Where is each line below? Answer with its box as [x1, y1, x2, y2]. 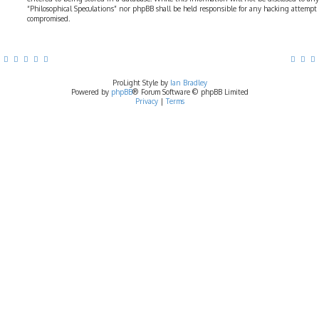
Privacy [135, 97, 158, 105]
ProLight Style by [112, 78, 170, 87]
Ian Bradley [169, 78, 207, 87]
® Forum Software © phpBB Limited [132, 88, 249, 96]
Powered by [70, 88, 111, 96]
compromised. [27, 14, 70, 23]
